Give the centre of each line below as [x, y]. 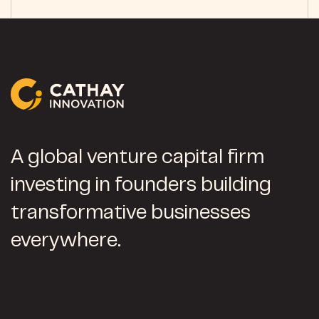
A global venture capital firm [137, 159]
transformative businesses [131, 214]
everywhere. [66, 242]
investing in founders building [141, 187]
